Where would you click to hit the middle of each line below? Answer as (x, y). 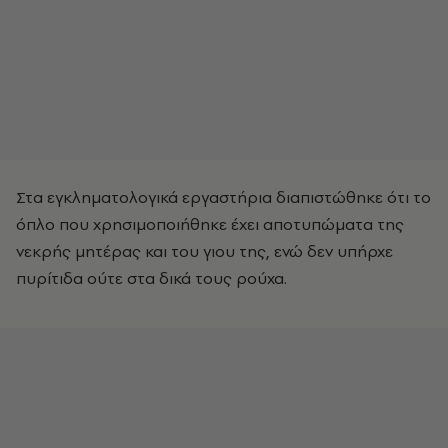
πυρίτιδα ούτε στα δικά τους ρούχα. (151, 278)
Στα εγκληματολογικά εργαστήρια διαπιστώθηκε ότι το (223, 197)
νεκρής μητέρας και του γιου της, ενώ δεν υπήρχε (204, 251)
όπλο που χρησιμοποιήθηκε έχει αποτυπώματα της (210, 224)
